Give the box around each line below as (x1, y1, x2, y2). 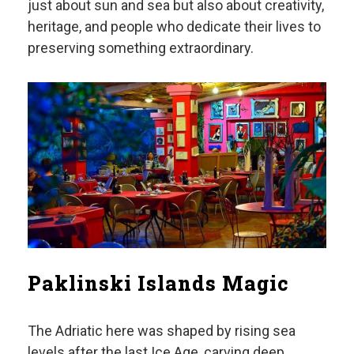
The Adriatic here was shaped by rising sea (28, 322, 296, 339)
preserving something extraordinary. (28, 39, 254, 56)
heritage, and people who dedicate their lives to (28, 17, 321, 35)
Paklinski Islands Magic (28, 269, 289, 296)
